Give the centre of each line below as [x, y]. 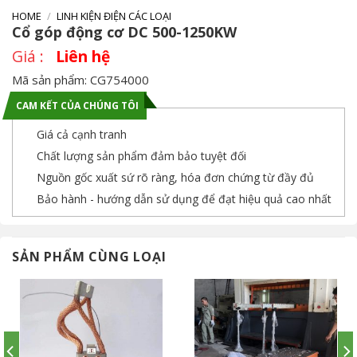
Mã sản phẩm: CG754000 [80, 79]
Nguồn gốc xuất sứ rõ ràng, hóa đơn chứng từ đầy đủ [175, 178]
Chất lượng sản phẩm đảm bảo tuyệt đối [141, 156]
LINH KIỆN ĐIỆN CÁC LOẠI [114, 16]
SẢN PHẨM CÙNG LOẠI [89, 257]
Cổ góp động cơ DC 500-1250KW [124, 31]
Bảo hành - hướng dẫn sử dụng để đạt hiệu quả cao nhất [184, 199]
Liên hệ [83, 56]
